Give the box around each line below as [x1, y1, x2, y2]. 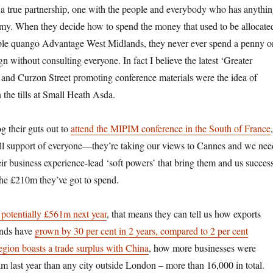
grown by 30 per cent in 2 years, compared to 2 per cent [34, 224, 248, 238]
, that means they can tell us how [106, 207, 233, 221]
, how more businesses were [148, 241, 256, 255]
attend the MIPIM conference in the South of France [70, 122, 271, 135]
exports [233, 207, 261, 221]
